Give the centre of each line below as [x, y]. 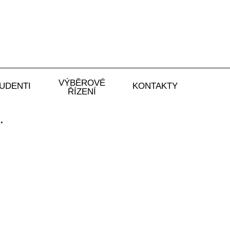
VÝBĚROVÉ [82, 83]
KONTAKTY [155, 86]
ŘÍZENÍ [82, 92]
